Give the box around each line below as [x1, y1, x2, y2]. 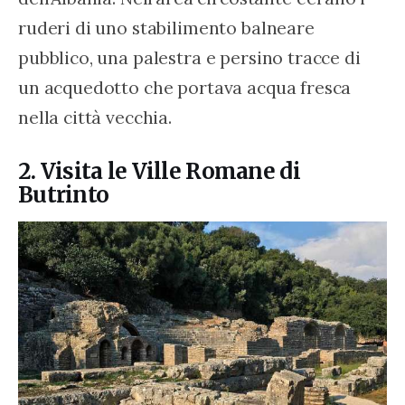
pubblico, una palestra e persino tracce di [18, 45, 365, 69]
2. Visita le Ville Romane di [18, 156, 300, 185]
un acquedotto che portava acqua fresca [18, 75, 356, 99]
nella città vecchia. [18, 105, 173, 128]
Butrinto [18, 180, 109, 209]
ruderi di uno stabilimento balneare [18, 15, 319, 39]
